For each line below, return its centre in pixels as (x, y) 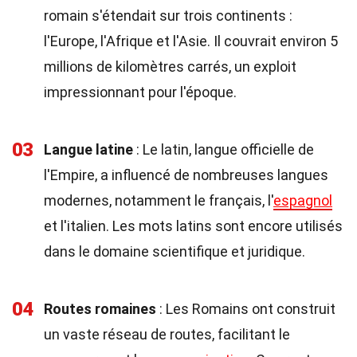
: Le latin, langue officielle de (224, 149)
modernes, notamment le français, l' (159, 200)
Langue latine (88, 149)
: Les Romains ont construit (246, 309)
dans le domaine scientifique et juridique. (175, 251)
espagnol (303, 200)
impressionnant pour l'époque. (140, 92)
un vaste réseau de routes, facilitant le (167, 334)
